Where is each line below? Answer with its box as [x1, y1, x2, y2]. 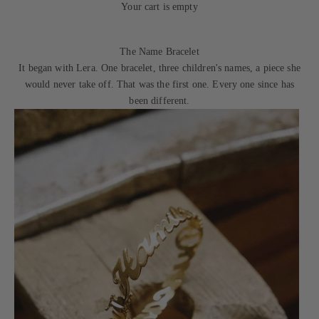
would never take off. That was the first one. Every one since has [24, 79, 295, 90]
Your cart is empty [121, 1, 198, 12]
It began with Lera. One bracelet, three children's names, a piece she [19, 63, 300, 73]
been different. [129, 95, 190, 106]
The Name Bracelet [120, 46, 199, 57]
